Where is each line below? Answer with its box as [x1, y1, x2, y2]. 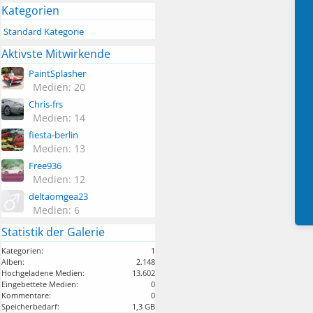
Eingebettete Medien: [1, 278, 78, 289]
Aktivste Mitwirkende [1, 45, 110, 61]
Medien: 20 [33, 80, 85, 94]
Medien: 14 [33, 110, 85, 124]
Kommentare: [1, 289, 51, 300]
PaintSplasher [29, 66, 86, 80]
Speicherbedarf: [1, 300, 59, 312]
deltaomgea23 [29, 189, 88, 203]
